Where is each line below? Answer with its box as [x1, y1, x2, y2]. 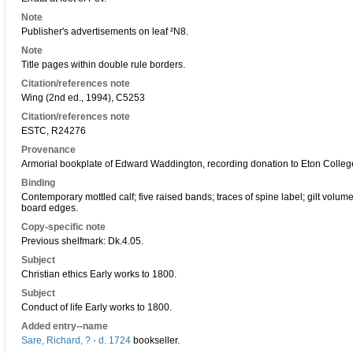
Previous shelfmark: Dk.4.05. [21, 236, 143, 247]
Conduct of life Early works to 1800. [21, 302, 172, 313]
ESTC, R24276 [21, 125, 86, 136]
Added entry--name [21, 321, 108, 332]
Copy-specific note [21, 221, 106, 232]
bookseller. [131, 335, 180, 346]
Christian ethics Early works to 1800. [21, 269, 176, 280]
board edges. [21, 203, 78, 214]
